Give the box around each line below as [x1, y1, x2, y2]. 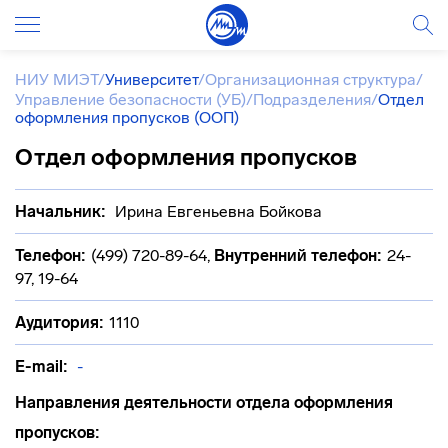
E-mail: [15, 357, 68, 376]
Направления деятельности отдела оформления [15, 393, 393, 412]
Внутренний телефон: [214, 246, 382, 265]
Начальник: [15, 202, 106, 221]
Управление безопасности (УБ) [15, 90, 246, 109]
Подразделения [253, 90, 371, 109]
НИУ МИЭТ [15, 70, 98, 89]
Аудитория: [15, 313, 104, 332]
